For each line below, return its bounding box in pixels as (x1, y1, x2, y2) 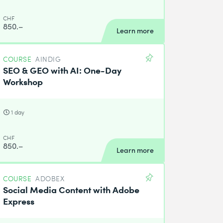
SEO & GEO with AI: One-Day (3, 63, 122, 76)
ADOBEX (35, 173, 65, 183)
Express (3, 194, 35, 207)
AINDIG (35, 54, 61, 64)
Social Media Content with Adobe (3, 182, 140, 196)
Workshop (3, 74, 43, 88)
